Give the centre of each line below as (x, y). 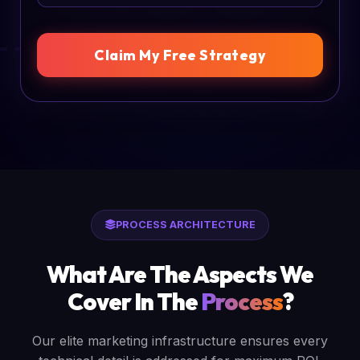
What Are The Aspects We (180, 274)
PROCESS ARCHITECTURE (186, 225)
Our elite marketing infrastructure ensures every (180, 341)
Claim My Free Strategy (180, 55)
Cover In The (134, 301)
